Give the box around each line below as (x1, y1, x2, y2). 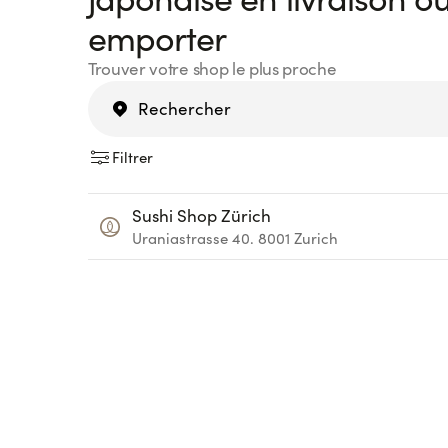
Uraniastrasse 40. (132, 228, 254, 248)
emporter (88, 14, 227, 60)
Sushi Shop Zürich (132, 204, 271, 227)
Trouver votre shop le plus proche (88, 57, 337, 80)
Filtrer (112, 147, 153, 167)
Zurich (294, 228, 338, 248)
